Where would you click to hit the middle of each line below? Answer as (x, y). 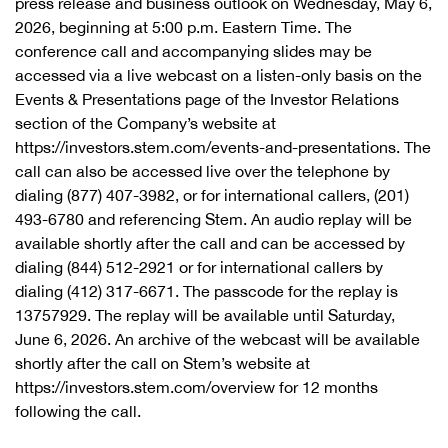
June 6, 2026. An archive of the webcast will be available (217, 339)
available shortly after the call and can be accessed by (210, 243)
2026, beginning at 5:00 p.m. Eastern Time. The (183, 27)
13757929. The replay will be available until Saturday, (205, 315)
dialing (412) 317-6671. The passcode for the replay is (206, 291)
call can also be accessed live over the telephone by (202, 171)
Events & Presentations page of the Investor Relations (207, 99)
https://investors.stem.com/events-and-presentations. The (223, 147)
